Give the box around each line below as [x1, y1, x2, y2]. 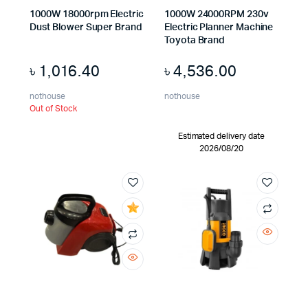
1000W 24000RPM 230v [164, 9, 269, 19]
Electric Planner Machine [164, 22, 274, 32]
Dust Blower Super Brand [30, 22, 142, 32]
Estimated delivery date [177, 131, 265, 140]
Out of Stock [30, 104, 78, 113]
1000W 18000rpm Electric [30, 9, 144, 19]
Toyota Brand [164, 35, 225, 45]
